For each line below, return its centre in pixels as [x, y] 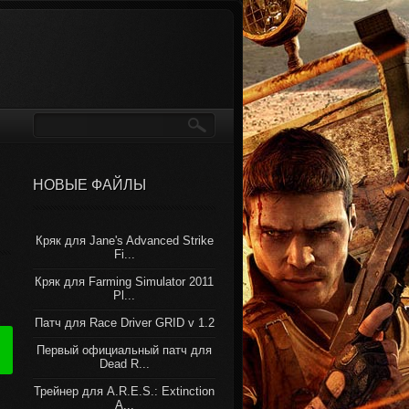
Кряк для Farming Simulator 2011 [124, 282]
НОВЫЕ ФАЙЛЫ [89, 185]
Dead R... [124, 364]
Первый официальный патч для [124, 350]
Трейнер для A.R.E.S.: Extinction [124, 391]
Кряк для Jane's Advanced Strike [124, 241]
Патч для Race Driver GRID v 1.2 [124, 323]
